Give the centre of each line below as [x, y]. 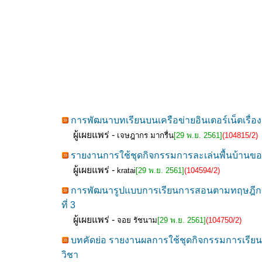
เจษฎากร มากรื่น [145, 135]
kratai [126, 170]
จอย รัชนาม [137, 220]
